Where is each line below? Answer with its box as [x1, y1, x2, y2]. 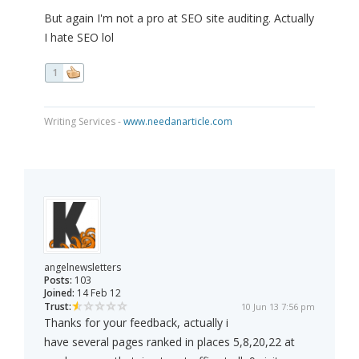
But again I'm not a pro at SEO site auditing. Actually [44, 10, 314, 26]
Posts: [44, 273, 72, 288]
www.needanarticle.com [123, 115, 232, 129]
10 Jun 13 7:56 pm [241, 301, 315, 313]
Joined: [44, 286, 75, 301]
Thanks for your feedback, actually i [44, 315, 228, 331]
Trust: [44, 300, 71, 314]
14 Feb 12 [75, 286, 121, 301]
